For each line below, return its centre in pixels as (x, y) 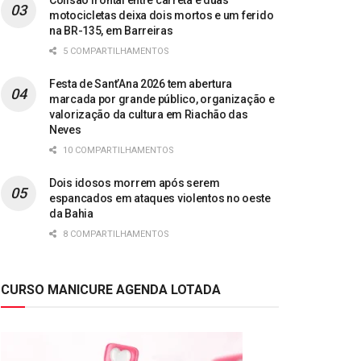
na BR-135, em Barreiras (111, 31)
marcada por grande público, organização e (162, 100)
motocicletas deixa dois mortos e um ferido (162, 16)
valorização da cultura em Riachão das (149, 115)
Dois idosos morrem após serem (135, 183)
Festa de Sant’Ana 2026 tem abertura (141, 84)
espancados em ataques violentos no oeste (160, 199)
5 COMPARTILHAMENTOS (115, 52)
